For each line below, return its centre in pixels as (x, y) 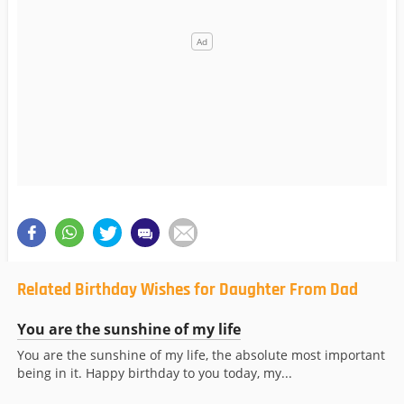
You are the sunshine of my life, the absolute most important (201, 355)
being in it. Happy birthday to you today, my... (155, 373)
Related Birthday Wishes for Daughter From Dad (188, 290)
